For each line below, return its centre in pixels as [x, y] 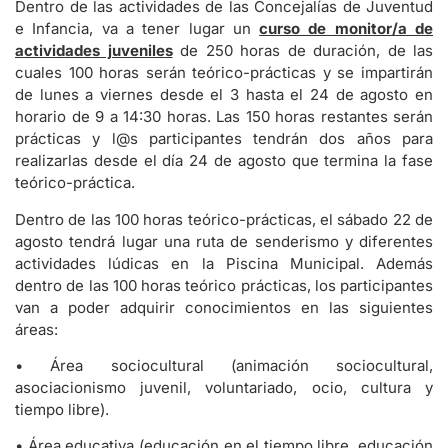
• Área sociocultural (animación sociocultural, [224, 365]
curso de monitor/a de [346, 29]
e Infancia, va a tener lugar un [137, 29]
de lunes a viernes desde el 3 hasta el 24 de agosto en [224, 95]
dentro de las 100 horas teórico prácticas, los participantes [224, 285]
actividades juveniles [94, 51]
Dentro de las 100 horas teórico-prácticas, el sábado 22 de [224, 219]
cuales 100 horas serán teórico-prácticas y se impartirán [224, 73]
